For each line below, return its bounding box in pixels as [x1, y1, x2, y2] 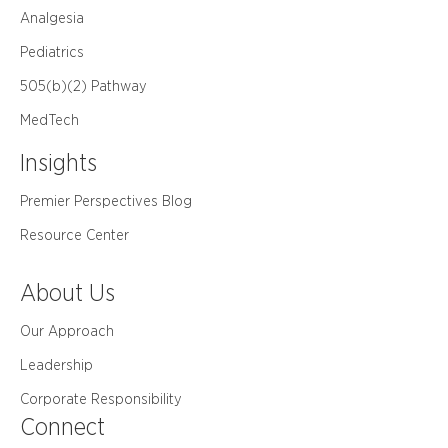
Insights [20, 148, 97, 178]
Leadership [20, 356, 93, 375]
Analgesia [20, 9, 84, 28]
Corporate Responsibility [20, 390, 182, 409]
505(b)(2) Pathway [20, 77, 147, 96]
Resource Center [20, 226, 129, 245]
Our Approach [20, 322, 114, 341]
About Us [20, 278, 115, 308]
